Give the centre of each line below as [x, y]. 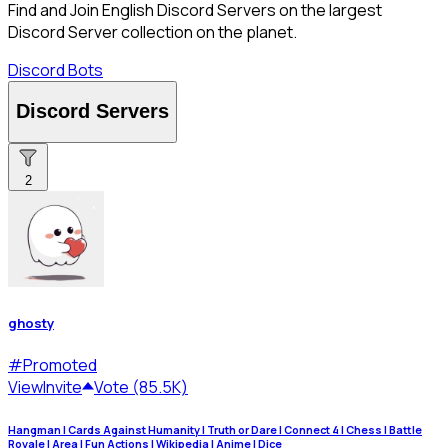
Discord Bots [55, 69]
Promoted [60, 365]
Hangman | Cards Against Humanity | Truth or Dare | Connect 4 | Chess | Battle [215, 430]
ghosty [31, 323]
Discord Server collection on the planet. [152, 31]
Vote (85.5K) [141, 387]
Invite [62, 387]
